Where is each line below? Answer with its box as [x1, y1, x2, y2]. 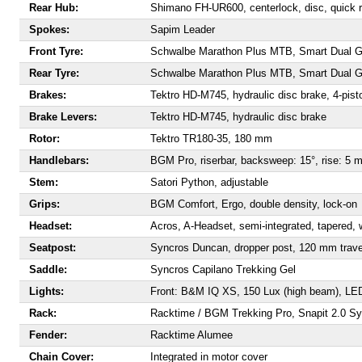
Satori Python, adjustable [150, 176, 268, 188]
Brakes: [29, 89, 66, 101]
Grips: [29, 198, 60, 210]
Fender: [29, 329, 67, 341]
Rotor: [29, 133, 60, 145]
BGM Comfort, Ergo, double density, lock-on [150, 198, 357, 210]
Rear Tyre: [29, 67, 79, 79]
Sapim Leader [150, 23, 215, 36]
